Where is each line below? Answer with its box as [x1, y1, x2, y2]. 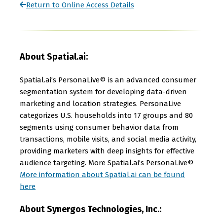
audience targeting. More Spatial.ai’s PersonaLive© [20, 158, 194, 167]
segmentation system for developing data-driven [20, 87, 187, 96]
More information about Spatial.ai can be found [20, 170, 185, 179]
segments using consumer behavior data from [20, 123, 179, 132]
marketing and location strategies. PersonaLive [20, 99, 181, 108]
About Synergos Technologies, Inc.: [20, 204, 161, 215]
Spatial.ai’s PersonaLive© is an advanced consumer [20, 75, 196, 84]
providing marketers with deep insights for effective [20, 147, 194, 155]
